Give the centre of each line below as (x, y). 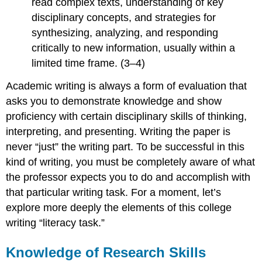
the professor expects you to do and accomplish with (128, 177)
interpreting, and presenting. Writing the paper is (118, 131)
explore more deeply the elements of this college (119, 207)
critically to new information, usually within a (134, 48)
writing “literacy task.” (56, 223)
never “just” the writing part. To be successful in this (125, 146)
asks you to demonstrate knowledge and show (114, 101)
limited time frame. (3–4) (89, 63)
